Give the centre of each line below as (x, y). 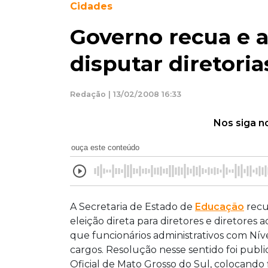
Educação (220, 206)
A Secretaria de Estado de (133, 206)
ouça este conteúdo (105, 147)
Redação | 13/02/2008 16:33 (126, 94)
